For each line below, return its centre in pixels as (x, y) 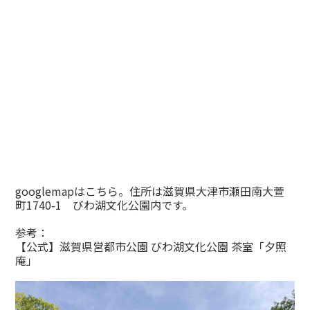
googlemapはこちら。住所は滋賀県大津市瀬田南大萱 (150, 191)
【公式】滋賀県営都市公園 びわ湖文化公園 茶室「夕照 (151, 246)
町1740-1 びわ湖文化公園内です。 (104, 204)
